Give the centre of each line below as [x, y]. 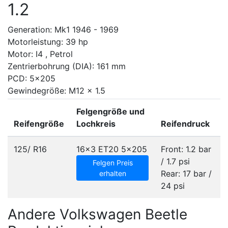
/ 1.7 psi [175, 161]
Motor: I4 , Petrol [40, 54]
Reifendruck [185, 124]
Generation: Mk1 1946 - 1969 [63, 30]
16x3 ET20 [97, 149]
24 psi [173, 186]
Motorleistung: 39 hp [48, 42]
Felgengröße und [110, 111]
